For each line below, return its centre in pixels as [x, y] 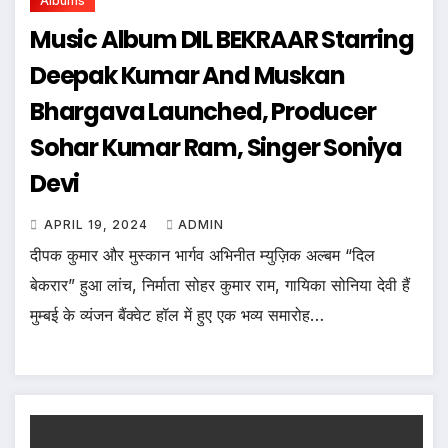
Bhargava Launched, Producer [203, 111]
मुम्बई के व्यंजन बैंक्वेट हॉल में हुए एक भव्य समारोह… [177, 314]
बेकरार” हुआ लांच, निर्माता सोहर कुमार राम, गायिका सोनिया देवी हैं [220, 284]
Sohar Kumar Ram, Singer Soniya [216, 147]
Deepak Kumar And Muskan [187, 75]
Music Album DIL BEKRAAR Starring [222, 39]
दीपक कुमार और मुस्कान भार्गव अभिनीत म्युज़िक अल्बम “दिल [202, 254]
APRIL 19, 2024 [98, 224]
